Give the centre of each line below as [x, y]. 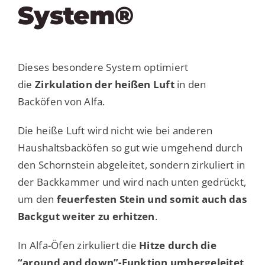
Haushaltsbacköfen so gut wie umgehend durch [130, 147]
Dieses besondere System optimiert [103, 67]
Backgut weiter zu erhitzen [86, 216]
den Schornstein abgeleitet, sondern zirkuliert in [131, 164]
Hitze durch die [178, 245]
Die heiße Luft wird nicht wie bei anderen [115, 130]
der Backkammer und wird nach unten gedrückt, [132, 182]
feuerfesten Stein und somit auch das [151, 199]
